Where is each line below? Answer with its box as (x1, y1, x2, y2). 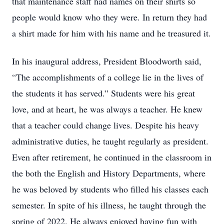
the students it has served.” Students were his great (12, 87, 195, 99)
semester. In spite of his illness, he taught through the (12, 199, 206, 211)
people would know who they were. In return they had (12, 11, 207, 23)
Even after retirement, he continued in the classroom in (12, 151, 211, 163)
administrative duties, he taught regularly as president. (12, 135, 208, 147)
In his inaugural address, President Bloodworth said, (12, 55, 201, 67)
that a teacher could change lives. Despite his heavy (12, 119, 199, 131)
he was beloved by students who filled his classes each (12, 183, 208, 195)
